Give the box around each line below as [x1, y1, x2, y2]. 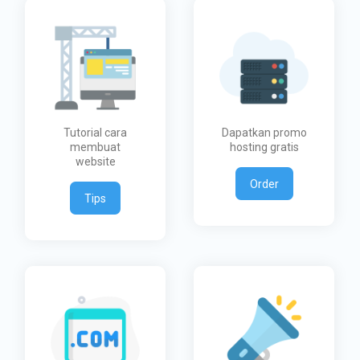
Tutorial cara [63, 126, 127, 140]
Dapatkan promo [221, 126, 307, 140]
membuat [70, 141, 121, 154]
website [75, 155, 116, 169]
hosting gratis [229, 141, 299, 154]
